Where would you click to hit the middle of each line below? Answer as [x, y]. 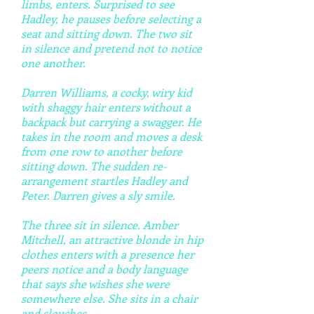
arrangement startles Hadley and [104, 180]
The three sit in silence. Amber [100, 225]
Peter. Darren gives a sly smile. [98, 195]
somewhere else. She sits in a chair [109, 298]
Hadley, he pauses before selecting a [111, 19]
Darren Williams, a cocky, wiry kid [107, 92]
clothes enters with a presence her [108, 254]
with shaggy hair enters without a [106, 107]
